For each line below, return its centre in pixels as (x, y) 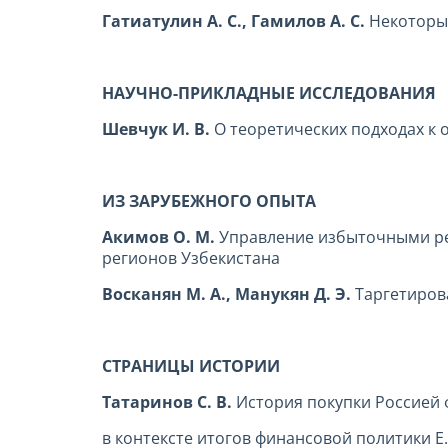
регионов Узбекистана (191, 258)
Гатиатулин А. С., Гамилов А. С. (235, 21)
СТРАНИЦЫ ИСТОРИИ (191, 366)
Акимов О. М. (160, 237)
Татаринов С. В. (169, 402)
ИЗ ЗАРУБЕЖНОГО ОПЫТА (209, 201)
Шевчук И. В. (158, 129)
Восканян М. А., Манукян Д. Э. (228, 294)
